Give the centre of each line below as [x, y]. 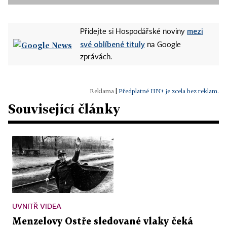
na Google [163, 45]
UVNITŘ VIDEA [37, 206]
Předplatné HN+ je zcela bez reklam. [169, 91]
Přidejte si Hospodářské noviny [134, 32]
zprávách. [96, 58]
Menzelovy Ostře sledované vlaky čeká [103, 221]
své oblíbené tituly [112, 44]
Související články [64, 109]
